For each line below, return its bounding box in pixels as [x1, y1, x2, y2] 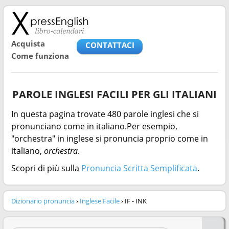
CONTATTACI [85, 40, 134, 50]
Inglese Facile [80, 196, 120, 205]
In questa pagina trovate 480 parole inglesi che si [11, 108, 199, 120]
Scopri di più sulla [11, 163, 81, 174]
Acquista [11, 38, 45, 49]
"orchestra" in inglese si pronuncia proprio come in [11, 133, 208, 144]
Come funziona [11, 51, 69, 61]
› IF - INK [120, 196, 147, 205]
